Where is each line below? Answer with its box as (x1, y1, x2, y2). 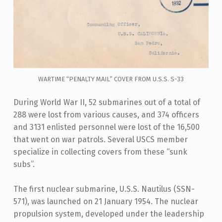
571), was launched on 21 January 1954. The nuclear (13, 197, 198, 207)
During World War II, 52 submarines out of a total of (13, 97, 200, 107)
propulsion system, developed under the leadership (13, 209, 204, 219)
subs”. (13, 159, 35, 169)
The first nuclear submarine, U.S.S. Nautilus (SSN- (13, 184, 195, 194)
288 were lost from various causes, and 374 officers (13, 110, 199, 119)
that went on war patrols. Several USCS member (13, 134, 188, 144)
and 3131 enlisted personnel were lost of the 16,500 (13, 122, 200, 132)
